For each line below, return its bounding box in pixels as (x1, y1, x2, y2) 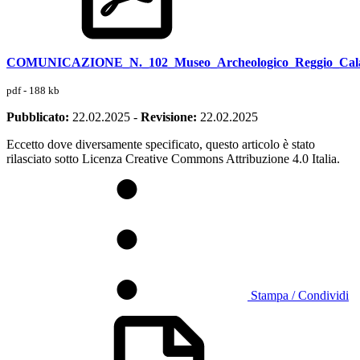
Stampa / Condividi (251, 288, 349, 302)
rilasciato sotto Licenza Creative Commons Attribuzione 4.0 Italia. (6, 151, 340, 166)
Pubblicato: (6, 109, 69, 124)
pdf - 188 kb (6, 84, 59, 96)
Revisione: (141, 109, 197, 124)
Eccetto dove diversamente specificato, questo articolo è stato (6, 137, 315, 151)
